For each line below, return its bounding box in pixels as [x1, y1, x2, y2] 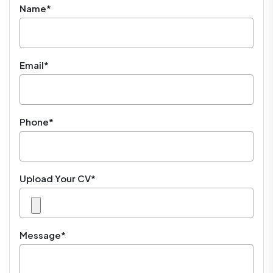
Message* [19, 229, 66, 241]
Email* [19, 58, 49, 71]
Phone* [19, 115, 54, 127]
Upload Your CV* [19, 172, 96, 184]
